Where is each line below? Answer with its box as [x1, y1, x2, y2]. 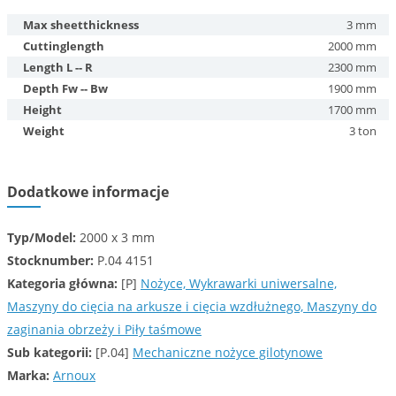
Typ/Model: [7, 229, 76, 246]
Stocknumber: [7, 252, 94, 269]
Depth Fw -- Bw [23, 80, 108, 96]
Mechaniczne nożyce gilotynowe [133, 344, 323, 361]
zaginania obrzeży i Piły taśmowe [7, 321, 202, 338]
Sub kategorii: [7, 344, 92, 361]
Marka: [7, 367, 49, 384]
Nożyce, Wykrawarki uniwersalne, [141, 275, 337, 292]
